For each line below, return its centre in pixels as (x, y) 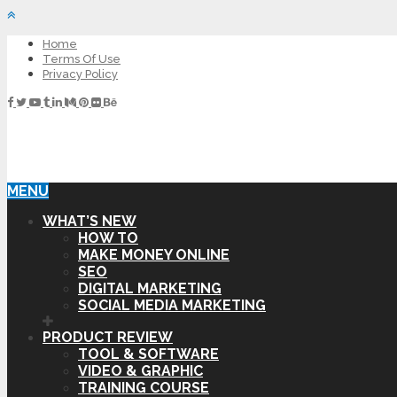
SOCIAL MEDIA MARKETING (172, 305)
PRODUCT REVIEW (108, 337)
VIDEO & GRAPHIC (140, 370)
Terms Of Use (82, 59)
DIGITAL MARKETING (150, 288)
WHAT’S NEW (90, 221)
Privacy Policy (80, 74)
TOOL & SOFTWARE (148, 354)
